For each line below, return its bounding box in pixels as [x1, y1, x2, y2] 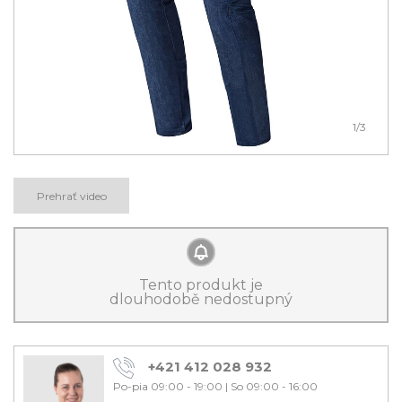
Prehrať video [36, 189, 107, 203]
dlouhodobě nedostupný [109, 291, 293, 308]
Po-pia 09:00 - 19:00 [113, 380, 223, 393]
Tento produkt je [139, 276, 263, 293]
